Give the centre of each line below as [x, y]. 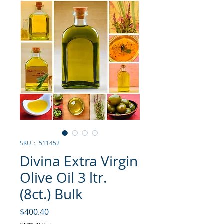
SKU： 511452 [40, 143]
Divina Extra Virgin [79, 161]
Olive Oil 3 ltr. [63, 178]
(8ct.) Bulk [51, 194]
